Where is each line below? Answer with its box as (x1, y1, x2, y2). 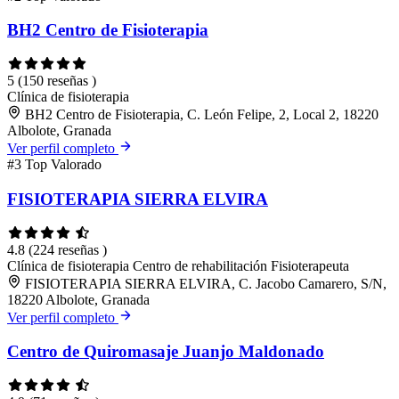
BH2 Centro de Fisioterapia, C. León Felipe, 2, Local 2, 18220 (25, 107, 379, 123)
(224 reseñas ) (28, 241, 107, 257)
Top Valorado (25, 157, 102, 173)
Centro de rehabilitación (133, 257, 271, 273)
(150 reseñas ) (18, 73, 96, 89)
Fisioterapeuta (271, 257, 349, 273)
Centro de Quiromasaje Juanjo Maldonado (7, 342, 324, 362)
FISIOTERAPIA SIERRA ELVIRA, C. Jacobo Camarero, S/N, (25, 275, 387, 291)
